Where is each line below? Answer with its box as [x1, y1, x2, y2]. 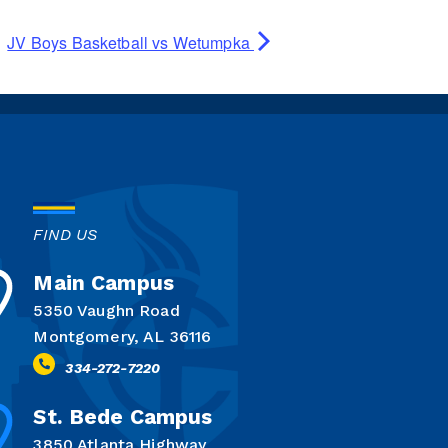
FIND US [33, 225, 98, 245]
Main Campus [33, 270, 175, 296]
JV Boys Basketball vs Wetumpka [7, 31, 254, 55]
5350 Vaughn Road [33, 301, 180, 321]
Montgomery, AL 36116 [33, 327, 212, 347]
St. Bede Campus [33, 403, 213, 429]
